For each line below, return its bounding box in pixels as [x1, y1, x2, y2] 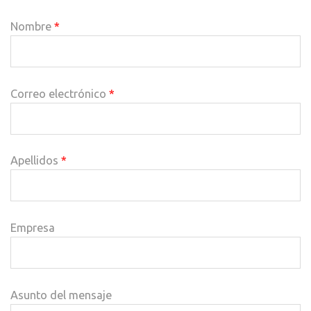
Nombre [10, 19, 54, 33]
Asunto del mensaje [10, 288, 112, 301]
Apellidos [10, 154, 61, 167]
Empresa [10, 221, 55, 235]
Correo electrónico [10, 87, 109, 100]
